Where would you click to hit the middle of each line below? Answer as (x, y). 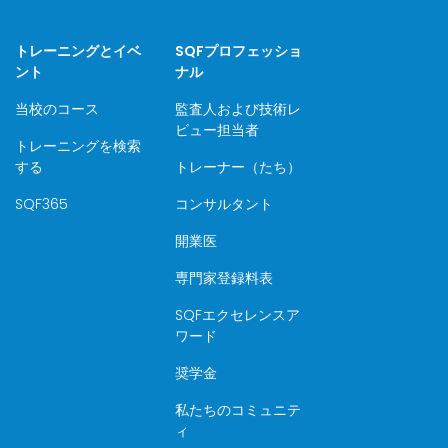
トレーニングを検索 (78, 146)
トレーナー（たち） (237, 167)
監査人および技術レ (237, 109)
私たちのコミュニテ (237, 410)
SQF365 (42, 204)
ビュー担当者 (216, 130)
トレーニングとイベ (78, 51)
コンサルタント (223, 204)
